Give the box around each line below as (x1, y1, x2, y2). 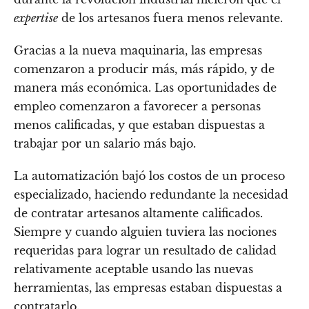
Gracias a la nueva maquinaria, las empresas (14, 43, 262, 58)
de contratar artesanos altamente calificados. (14, 206, 263, 221)
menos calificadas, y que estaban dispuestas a (14, 118, 265, 132)
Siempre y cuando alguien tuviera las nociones (14, 225, 277, 239)
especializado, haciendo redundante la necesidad (14, 188, 288, 202)
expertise (14, 11, 58, 26)
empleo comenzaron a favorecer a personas (14, 99, 261, 114)
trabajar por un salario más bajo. (14, 137, 196, 151)
